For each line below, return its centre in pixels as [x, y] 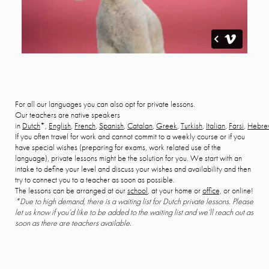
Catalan [140, 125]
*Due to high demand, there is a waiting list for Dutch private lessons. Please [134, 201]
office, [212, 190]
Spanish [111, 125]
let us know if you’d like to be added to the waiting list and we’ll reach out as [134, 212]
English [60, 125]
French [85, 125]
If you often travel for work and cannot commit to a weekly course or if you [130, 136]
